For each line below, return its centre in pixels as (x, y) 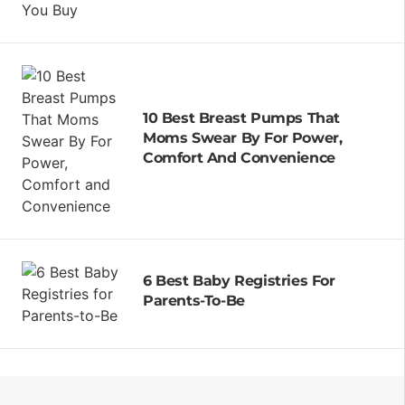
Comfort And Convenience (239, 157)
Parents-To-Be (194, 300)
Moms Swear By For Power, (243, 137)
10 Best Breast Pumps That (241, 118)
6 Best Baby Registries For (239, 280)
